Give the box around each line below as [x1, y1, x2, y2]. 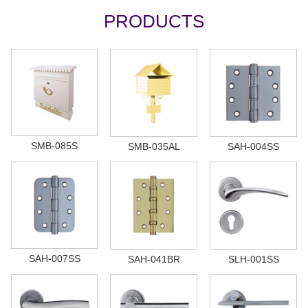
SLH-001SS [228, 253, 279, 265]
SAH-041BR [127, 253, 180, 265]
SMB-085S [31, 140, 78, 151]
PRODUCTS [104, 10, 204, 32]
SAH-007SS [28, 252, 80, 264]
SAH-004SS [228, 140, 279, 152]
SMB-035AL [127, 140, 180, 152]
